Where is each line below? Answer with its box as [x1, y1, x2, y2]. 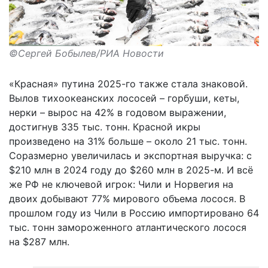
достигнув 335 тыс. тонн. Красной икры [9, 121, 200, 133]
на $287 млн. [9, 236, 69, 248]
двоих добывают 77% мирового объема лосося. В [9, 193, 245, 205]
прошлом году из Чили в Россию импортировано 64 [9, 207, 259, 220]
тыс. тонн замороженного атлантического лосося [9, 221, 246, 234]
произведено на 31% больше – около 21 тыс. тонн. [9, 135, 247, 148]
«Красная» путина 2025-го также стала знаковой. [9, 78, 248, 90]
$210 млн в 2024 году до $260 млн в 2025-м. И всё [9, 164, 253, 176]
